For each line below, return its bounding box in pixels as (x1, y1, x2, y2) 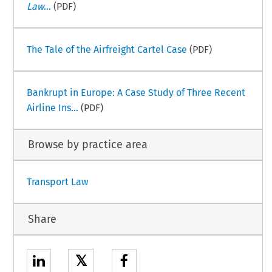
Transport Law (26, 176, 88, 188)
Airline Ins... (26, 101, 78, 114)
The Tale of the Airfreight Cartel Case (26, 43, 187, 55)
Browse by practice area (27, 138, 148, 152)
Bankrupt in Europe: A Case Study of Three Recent (26, 86, 245, 98)
